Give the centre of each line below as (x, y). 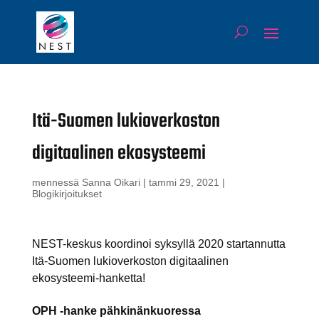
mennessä (57, 182)
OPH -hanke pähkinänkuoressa (116, 310)
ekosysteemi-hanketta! (88, 278)
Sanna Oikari (111, 182)
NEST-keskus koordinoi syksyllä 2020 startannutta (158, 244)
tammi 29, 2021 (184, 182)
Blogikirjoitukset (67, 193)
